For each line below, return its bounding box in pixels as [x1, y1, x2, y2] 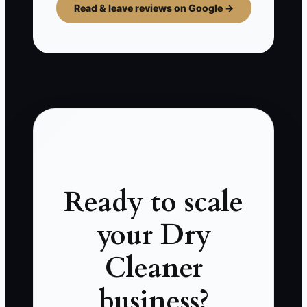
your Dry [96, 217, 211, 255]
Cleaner [104, 249, 203, 288]
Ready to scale [64, 184, 243, 222]
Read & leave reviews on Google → [73, 2, 234, 14]
